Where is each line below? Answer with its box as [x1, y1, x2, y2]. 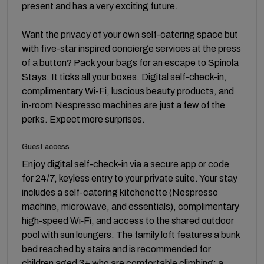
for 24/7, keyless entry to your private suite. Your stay [22, 173, 237, 183]
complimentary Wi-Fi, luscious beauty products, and [22, 85, 234, 96]
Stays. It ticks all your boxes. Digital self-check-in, [22, 71, 227, 82]
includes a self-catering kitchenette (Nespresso [22, 187, 218, 197]
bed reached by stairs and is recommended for [22, 243, 211, 254]
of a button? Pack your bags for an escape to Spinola [22, 57, 239, 68]
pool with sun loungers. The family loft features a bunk [22, 229, 240, 240]
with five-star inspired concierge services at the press [22, 43, 241, 54]
